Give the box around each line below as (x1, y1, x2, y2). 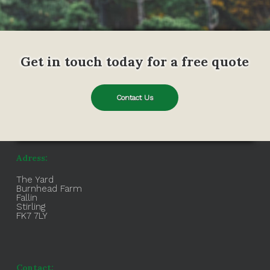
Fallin (16, 192, 37, 203)
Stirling (16, 201, 45, 212)
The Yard (16, 174, 54, 185)
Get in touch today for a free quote (20, 52, 250, 70)
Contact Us (116, 93, 154, 102)
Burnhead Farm (16, 183, 82, 194)
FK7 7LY (16, 210, 48, 221)
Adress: (16, 152, 48, 163)
